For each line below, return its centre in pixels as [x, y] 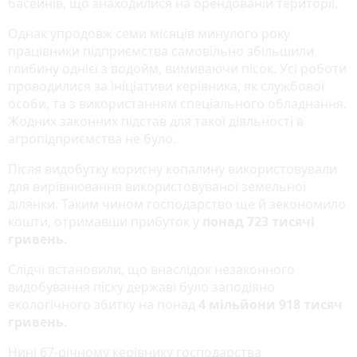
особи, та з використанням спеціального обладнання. [177, 103]
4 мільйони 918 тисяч [269, 304]
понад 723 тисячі [259, 221]
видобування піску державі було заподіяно [141, 286]
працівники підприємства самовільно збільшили [161, 51]
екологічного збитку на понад [102, 304]
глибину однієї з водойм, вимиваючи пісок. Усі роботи [177, 68]
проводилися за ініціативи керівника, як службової [166, 86]
